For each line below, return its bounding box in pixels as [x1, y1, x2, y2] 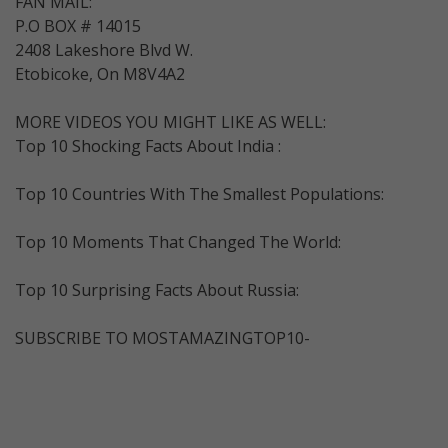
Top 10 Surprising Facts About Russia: [15, 278, 299, 301]
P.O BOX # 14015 [15, 14, 141, 37]
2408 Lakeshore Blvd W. [15, 38, 193, 61]
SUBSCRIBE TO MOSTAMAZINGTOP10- [15, 326, 310, 349]
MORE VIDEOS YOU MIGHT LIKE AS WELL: [15, 110, 326, 133]
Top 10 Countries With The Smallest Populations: [15, 182, 384, 205]
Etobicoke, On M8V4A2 [15, 62, 185, 85]
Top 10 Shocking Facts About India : [15, 134, 281, 157]
